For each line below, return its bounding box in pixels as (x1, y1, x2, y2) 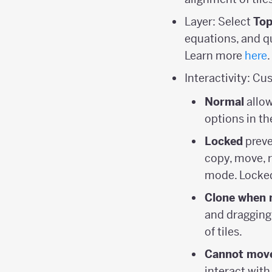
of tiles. (204, 225, 242, 239)
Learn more (185, 49, 245, 63)
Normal (204, 95, 244, 109)
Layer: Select (185, 15, 254, 29)
